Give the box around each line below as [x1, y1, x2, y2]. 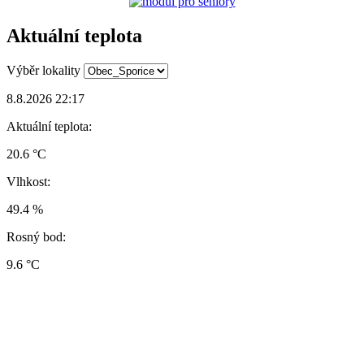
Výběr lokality [6, 63, 80, 77]
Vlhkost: [6, 174, 50, 188]
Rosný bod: [6, 229, 66, 244]
